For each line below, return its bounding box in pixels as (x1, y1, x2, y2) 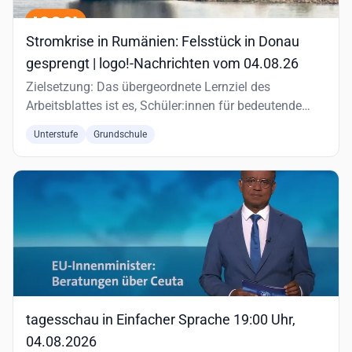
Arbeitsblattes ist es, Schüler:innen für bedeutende (26, 98, 302, 113)
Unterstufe (34, 129, 78, 140)
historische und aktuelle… (26, 117, 166, 132)
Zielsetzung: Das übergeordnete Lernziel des (26, 79, 270, 94)
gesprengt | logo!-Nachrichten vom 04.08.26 (26, 55, 299, 71)
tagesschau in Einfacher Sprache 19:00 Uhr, (26, 311, 295, 328)
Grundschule (93, 129, 147, 140)
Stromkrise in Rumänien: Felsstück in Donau (26, 33, 299, 49)
